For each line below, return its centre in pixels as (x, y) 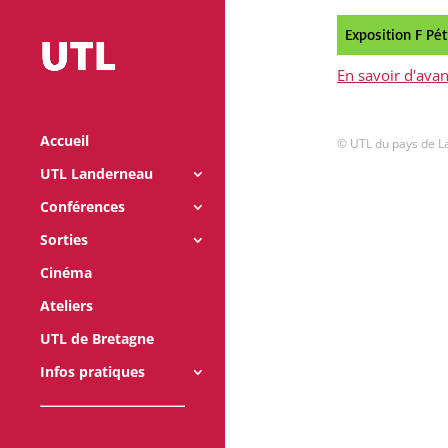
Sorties (64, 240)
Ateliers (66, 306)
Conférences (82, 207)
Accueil (64, 141)
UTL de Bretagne (97, 339)
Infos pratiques (92, 372)
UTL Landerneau (96, 174)
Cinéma (66, 273)
